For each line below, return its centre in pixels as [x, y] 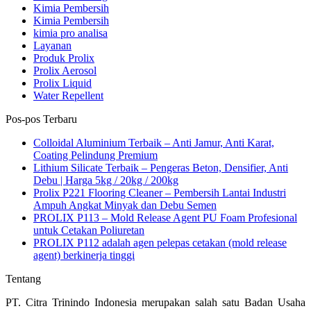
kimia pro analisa [70, 33]
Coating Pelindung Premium [95, 155]
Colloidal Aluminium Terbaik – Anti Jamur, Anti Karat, [154, 142]
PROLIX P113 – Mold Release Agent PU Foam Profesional [165, 217]
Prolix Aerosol [65, 70]
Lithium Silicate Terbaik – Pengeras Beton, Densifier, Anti [161, 167]
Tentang [23, 278]
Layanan [52, 45]
